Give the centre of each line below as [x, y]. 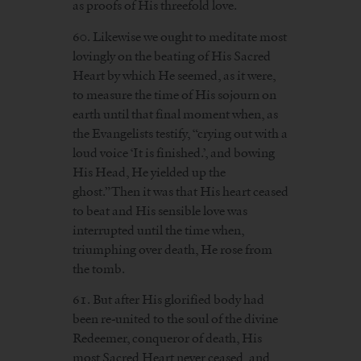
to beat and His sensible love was [160, 210]
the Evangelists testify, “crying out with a [180, 133]
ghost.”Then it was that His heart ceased [180, 191]
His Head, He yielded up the [149, 172]
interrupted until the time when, [158, 230]
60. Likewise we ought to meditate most [180, 36]
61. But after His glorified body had [168, 299]
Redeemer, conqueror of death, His [167, 338]
